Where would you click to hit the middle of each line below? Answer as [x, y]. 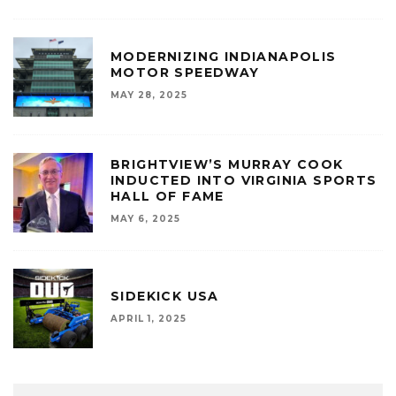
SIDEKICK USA [165, 297]
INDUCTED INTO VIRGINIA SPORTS [244, 181]
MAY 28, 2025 [149, 95]
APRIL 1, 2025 [148, 319]
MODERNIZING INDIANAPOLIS [224, 57]
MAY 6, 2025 [145, 219]
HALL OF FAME [168, 197]
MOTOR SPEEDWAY [185, 73]
